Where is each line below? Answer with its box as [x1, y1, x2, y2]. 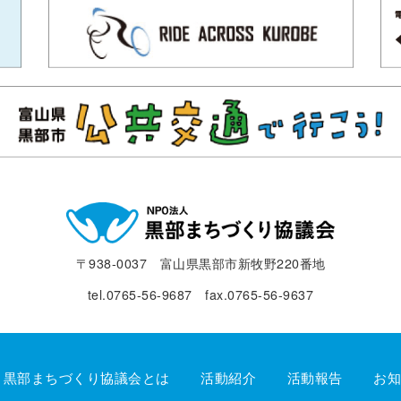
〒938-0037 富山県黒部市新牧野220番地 [75, 253, 326, 272]
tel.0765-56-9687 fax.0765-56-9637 [87, 285, 314, 303]
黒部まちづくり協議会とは [3, 367, 170, 387]
